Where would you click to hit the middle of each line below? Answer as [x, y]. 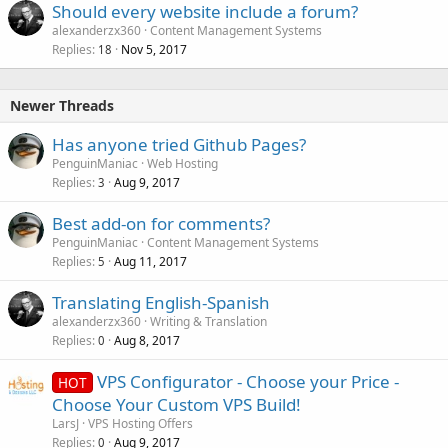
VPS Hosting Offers [140, 423]
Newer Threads [62, 105]
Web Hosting [182, 163]
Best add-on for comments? [161, 223]
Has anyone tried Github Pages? [179, 144]
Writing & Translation [208, 321]
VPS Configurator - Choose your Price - [247, 381]
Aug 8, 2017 [147, 340]
